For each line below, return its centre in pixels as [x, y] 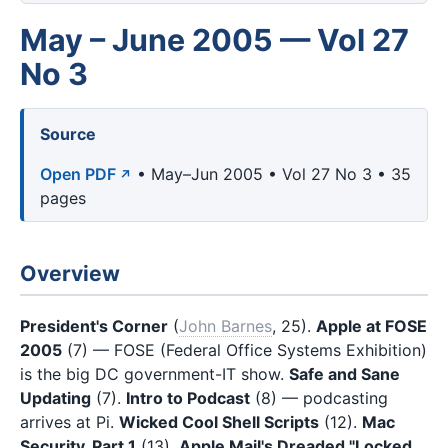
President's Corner [94, 325]
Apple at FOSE [371, 325]
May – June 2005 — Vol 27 [214, 39]
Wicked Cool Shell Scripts [219, 421]
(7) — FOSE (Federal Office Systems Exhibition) [244, 349]
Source [68, 134]
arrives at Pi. [69, 421]
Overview [70, 274]
